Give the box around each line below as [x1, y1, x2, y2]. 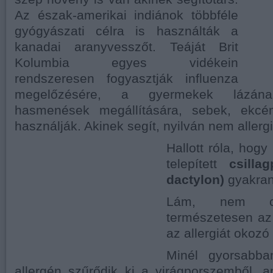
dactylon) [166, 172, 224, 187]
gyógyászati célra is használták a [15, 24, 238, 38]
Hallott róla [166, 141, 231, 155]
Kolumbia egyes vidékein [15, 55, 238, 70]
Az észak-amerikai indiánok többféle [15, 8, 238, 23]
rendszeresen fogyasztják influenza [15, 71, 238, 86]
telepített [166, 157, 230, 171]
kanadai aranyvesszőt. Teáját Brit [15, 40, 238, 54]
